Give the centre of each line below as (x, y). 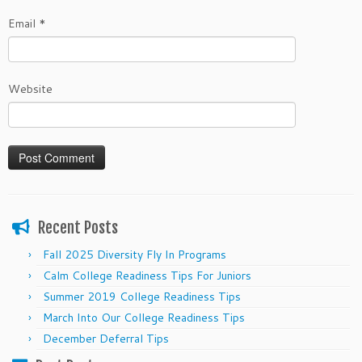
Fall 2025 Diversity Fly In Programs (135, 255)
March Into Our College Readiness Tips (144, 318)
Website (30, 89)
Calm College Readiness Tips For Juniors (147, 276)
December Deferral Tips (106, 339)
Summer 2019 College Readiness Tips (142, 297)
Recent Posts (78, 228)
